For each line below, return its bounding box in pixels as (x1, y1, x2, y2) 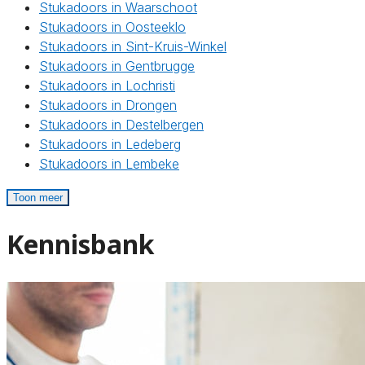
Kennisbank (7, 226, 155, 262)
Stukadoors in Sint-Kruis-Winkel (39, 38, 226, 55)
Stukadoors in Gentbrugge (39, 58, 195, 75)
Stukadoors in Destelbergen (39, 117, 204, 134)
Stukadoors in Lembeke (39, 156, 179, 173)
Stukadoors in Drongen (39, 97, 177, 114)
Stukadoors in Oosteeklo (39, 19, 186, 36)
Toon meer (13, 191, 63, 204)
